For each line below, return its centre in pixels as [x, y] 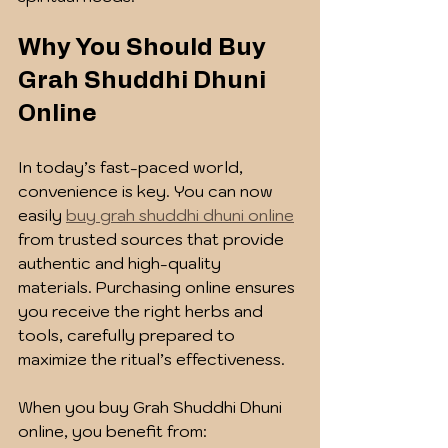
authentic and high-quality [121, 263]
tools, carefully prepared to [128, 335]
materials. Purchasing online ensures [158, 287]
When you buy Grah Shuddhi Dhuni [152, 407]
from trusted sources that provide [153, 239]
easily [42, 215]
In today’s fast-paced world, [132, 167]
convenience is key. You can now [147, 191]
